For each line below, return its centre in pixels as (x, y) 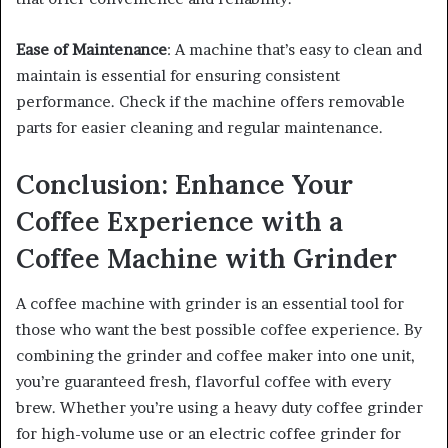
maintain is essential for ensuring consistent (178, 76)
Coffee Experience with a (179, 221)
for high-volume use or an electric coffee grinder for (208, 433)
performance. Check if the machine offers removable (210, 102)
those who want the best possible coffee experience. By (219, 329)
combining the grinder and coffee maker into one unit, (215, 355)
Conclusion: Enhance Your (184, 184)
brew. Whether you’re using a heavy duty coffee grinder (219, 407)
